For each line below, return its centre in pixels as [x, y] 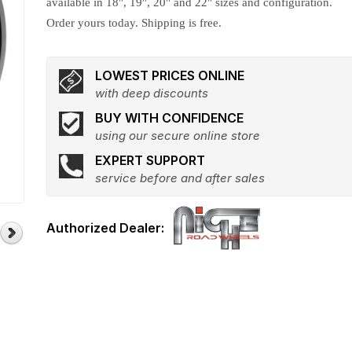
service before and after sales [180, 178]
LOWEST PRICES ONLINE [170, 75]
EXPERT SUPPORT [150, 160]
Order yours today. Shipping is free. [134, 23]
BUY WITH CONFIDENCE [170, 118]
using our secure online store [178, 136]
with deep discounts [152, 93]
